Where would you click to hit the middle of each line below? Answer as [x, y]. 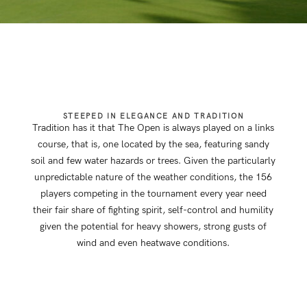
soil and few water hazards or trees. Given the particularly [153, 161]
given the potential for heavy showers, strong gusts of [153, 227]
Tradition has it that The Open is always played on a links [153, 128]
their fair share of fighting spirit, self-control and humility [153, 210]
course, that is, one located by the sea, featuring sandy [153, 145]
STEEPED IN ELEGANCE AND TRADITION [153, 116]
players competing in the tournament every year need [153, 194]
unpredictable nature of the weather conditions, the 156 [153, 177]
